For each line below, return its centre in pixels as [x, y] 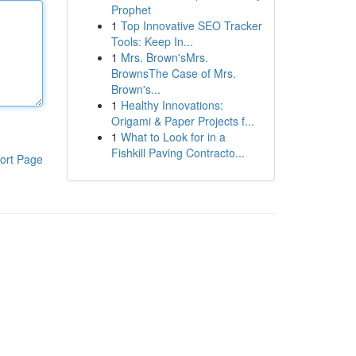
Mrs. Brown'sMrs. [164, 57]
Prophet [131, 10]
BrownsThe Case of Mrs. [173, 73]
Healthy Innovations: [172, 105]
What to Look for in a [173, 137]
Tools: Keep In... [152, 41]
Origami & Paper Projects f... [182, 121]
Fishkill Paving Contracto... [178, 153]
